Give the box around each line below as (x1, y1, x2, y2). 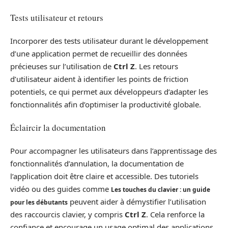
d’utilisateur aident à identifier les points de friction (10, 73, 188, 84)
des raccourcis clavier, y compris (10, 209, 125, 219)
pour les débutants (10, 197, 68, 207)
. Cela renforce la (146, 209, 205, 219)
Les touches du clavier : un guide (111, 185, 210, 194)
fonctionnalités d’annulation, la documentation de (10, 158, 184, 168)
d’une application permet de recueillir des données (10, 48, 187, 59)
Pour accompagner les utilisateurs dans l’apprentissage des (10, 145, 217, 156)
